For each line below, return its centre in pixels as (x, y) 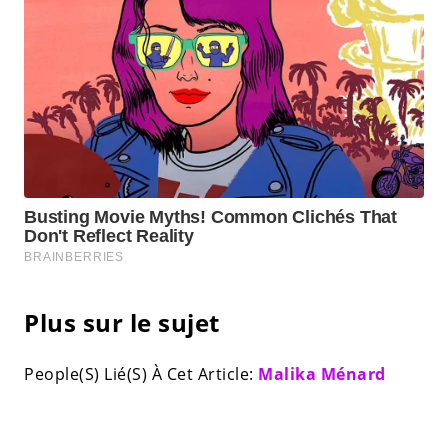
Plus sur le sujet (122, 322)
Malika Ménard (322, 373)
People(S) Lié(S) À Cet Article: (141, 373)
